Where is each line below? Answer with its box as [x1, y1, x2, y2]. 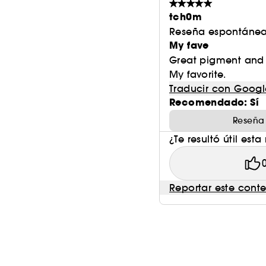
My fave [169, 38, 209, 52]
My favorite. [169, 68, 226, 80]
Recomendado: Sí [169, 95, 259, 109]
